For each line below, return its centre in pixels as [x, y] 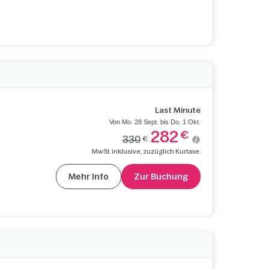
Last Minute [177, 110]
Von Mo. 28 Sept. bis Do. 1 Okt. [155, 122]
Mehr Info [88, 176]
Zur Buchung [161, 176]
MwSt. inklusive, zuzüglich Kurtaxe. [146, 151]
